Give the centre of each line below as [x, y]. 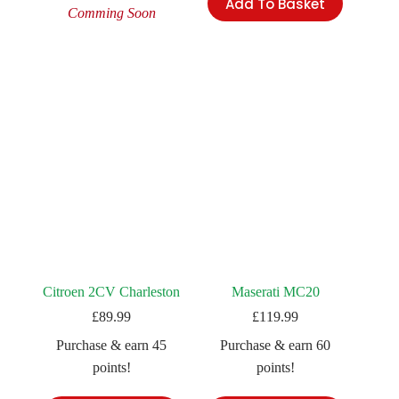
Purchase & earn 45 [112, 346]
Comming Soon [111, 13]
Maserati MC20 [275, 292]
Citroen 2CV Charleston [112, 292]
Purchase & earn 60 [276, 346]
